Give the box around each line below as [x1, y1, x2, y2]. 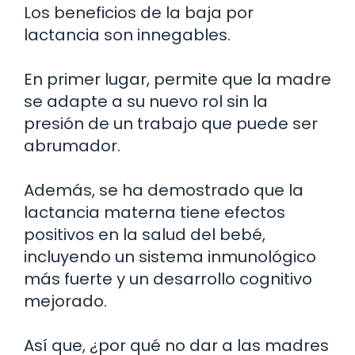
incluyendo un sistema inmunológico [24, 246, 316, 269]
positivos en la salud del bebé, [24, 223, 265, 246]
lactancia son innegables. [24, 24, 231, 47]
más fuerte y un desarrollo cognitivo [24, 268, 312, 291]
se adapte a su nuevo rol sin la [24, 90, 268, 113]
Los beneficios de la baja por [24, 2, 254, 25]
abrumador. [24, 135, 120, 158]
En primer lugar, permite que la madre [24, 68, 331, 91]
